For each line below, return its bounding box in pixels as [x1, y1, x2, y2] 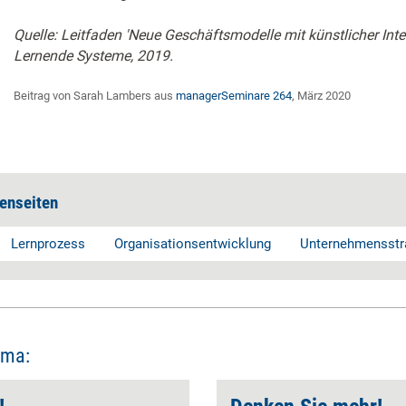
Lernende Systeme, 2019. [14, 47, 173, 64]
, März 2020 [292, 89, 351, 102]
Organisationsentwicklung [114, 236, 271, 252]
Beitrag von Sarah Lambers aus [14, 89, 176, 102]
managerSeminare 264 [176, 89, 292, 102]
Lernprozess [11, 236, 85, 252]
